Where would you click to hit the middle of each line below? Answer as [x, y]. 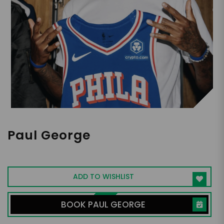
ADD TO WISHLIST [103, 177]
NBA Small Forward [54, 149]
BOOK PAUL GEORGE [103, 205]
